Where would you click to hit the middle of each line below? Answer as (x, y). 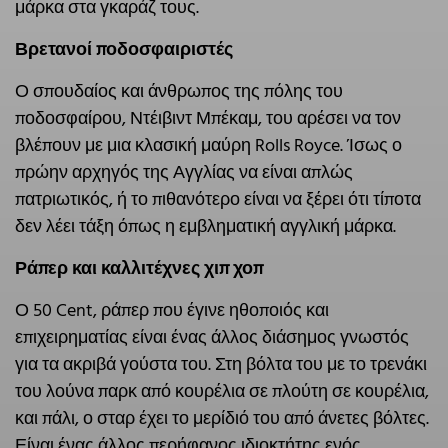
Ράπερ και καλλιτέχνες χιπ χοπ (139, 269)
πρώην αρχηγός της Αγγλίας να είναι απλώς (184, 173)
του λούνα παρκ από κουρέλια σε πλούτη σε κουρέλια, (222, 392)
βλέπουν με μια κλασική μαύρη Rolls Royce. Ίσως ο (208, 146)
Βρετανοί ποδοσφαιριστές (124, 50)
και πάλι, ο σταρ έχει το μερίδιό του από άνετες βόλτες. (222, 419)
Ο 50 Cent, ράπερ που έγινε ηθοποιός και (172, 311)
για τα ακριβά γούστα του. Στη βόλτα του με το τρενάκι (221, 365)
